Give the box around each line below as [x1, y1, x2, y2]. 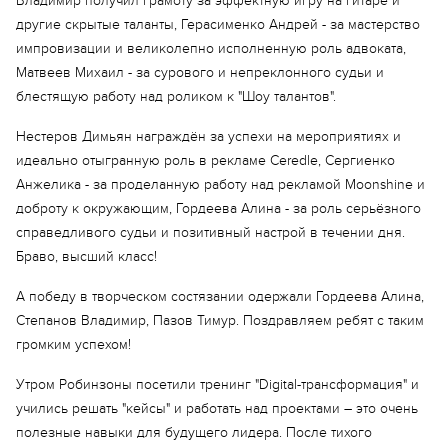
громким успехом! [16, 336, 131, 353]
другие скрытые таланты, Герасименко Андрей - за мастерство [16, 16, 420, 33]
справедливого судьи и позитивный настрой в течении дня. [16, 224, 405, 241]
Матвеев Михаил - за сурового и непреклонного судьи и [16, 64, 384, 81]
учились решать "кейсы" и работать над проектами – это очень [16, 400, 418, 417]
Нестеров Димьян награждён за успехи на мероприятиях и [16, 128, 401, 145]
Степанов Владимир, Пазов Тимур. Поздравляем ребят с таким [16, 312, 424, 329]
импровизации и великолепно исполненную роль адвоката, [16, 40, 406, 57]
